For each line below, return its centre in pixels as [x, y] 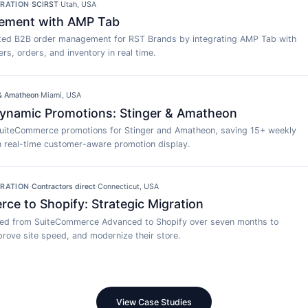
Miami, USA [61, 96]
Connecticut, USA [128, 187]
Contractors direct [63, 187]
